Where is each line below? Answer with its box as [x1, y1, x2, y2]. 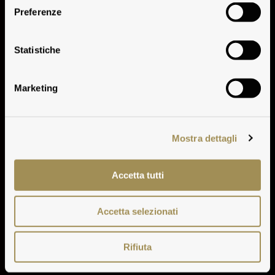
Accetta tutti [111, 169, 164, 180]
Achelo [97, 42, 178, 79]
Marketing [14, 82, 58, 93]
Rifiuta [123, 241, 152, 252]
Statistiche [14, 44, 61, 55]
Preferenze [14, 6, 61, 17]
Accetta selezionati [97, 206, 178, 217]
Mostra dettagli [172, 133, 238, 144]
